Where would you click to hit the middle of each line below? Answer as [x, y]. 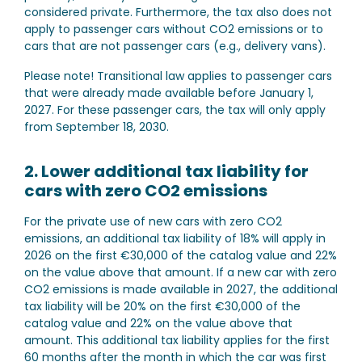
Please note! [59, 76]
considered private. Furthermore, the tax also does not [178, 12]
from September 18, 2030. [97, 127]
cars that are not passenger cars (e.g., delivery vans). [175, 46]
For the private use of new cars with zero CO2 [153, 221]
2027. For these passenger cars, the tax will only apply [175, 110]
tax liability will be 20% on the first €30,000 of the [162, 306]
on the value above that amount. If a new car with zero [181, 272]
